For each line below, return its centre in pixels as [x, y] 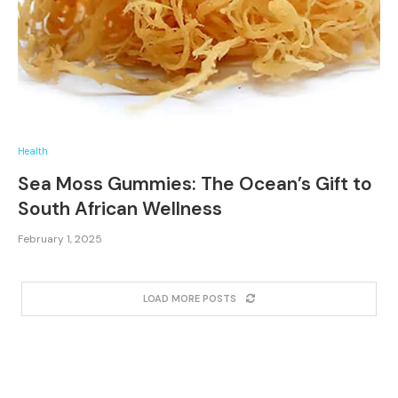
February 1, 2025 [60, 239]
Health [33, 151]
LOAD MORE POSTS [190, 298]
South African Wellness [120, 209]
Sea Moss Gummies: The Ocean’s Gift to [195, 184]
